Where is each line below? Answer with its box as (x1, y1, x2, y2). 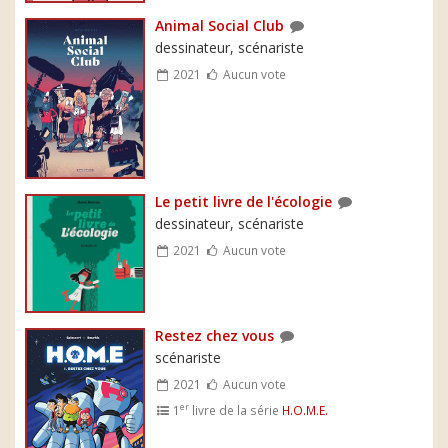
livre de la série (189, 401, 283, 418)
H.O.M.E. (282, 401, 329, 418)
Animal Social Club (155, 15, 284, 35)
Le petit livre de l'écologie (155, 192, 332, 212)
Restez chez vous (155, 325, 274, 345)
